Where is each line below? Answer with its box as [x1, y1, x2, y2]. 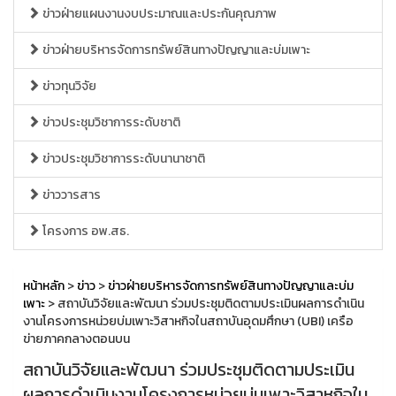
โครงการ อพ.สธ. [40, 222, 129, 240]
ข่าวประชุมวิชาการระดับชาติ [40, 113, 180, 132]
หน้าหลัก [23, 277, 65, 295]
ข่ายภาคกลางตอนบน [23, 330, 130, 348]
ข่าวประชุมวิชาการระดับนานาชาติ [40, 149, 205, 168]
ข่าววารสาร [40, 186, 101, 204]
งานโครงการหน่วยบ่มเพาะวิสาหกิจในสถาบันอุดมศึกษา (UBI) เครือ [23, 312, 354, 331]
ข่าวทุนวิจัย [40, 77, 96, 95]
